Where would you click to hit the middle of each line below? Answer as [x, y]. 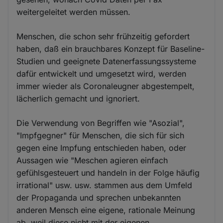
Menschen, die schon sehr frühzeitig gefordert [103, 37]
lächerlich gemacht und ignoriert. [78, 99]
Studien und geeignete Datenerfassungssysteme [107, 61]
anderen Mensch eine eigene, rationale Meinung [106, 210]
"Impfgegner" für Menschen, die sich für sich [101, 136]
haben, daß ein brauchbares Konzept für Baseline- [111, 49]
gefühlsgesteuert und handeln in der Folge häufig [108, 173]
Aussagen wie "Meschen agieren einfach [92, 161]
